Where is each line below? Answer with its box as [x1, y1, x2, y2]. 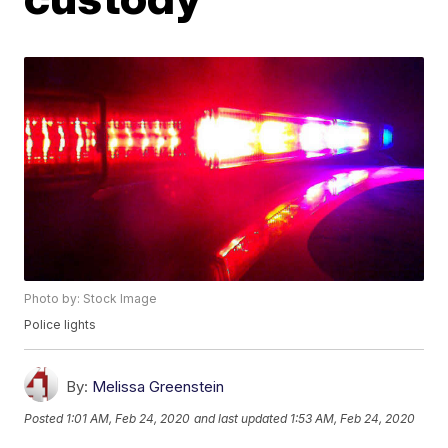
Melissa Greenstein [92, 377, 225, 397]
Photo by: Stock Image [24, 291, 158, 307]
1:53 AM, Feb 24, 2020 [290, 410, 416, 426]
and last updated [194, 410, 288, 426]
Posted [24, 410, 67, 426]
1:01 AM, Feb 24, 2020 [66, 410, 191, 426]
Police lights [24, 317, 97, 333]
